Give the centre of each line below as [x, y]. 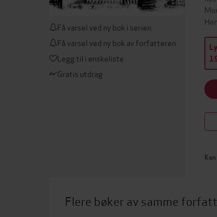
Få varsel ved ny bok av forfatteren [116, 42]
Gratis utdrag [80, 73]
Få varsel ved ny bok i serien [104, 27]
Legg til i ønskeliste [91, 58]
